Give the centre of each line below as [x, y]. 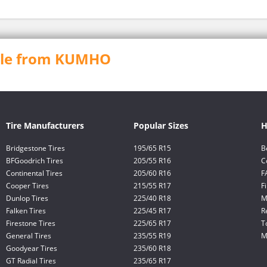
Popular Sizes [161, 125]
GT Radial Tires [31, 261]
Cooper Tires [27, 186]
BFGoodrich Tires [35, 161]
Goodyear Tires [32, 248]
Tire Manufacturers [45, 125]
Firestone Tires [31, 223]
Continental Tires [34, 173]
